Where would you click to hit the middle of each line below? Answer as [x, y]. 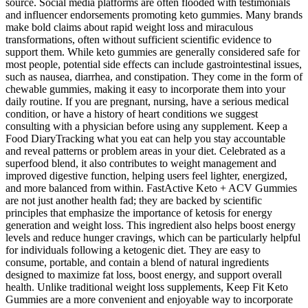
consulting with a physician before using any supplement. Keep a [146, 126]
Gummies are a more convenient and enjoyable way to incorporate [149, 300]
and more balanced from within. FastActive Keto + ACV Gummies [151, 188]
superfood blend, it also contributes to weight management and [141, 164]
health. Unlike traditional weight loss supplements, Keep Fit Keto [147, 287]
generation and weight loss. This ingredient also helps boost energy [151, 225]
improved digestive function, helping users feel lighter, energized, [146, 176]
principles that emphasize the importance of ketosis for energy [139, 213]
